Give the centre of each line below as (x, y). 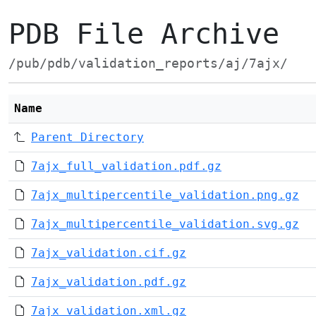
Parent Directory (87, 137)
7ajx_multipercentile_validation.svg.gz (165, 224)
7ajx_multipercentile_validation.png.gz (165, 195)
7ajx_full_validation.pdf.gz (126, 166)
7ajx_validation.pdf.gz (109, 282)
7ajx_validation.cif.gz (109, 253)
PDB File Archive (144, 34)
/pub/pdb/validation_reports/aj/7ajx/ (148, 63)
